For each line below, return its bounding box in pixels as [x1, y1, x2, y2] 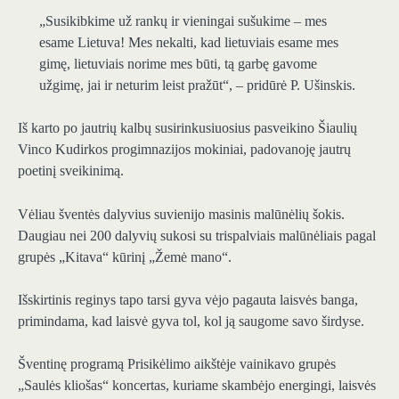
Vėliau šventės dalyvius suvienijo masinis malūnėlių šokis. [18, 206, 345, 222]
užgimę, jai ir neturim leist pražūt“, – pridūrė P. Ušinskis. [39, 77, 355, 94]
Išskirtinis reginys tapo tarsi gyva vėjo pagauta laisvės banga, [18, 291, 358, 307]
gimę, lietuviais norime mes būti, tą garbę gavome [39, 56, 317, 72]
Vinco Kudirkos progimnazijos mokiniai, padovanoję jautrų [18, 142, 351, 158]
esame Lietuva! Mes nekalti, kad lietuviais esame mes [39, 35, 338, 51]
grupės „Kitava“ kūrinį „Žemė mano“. [18, 248, 232, 265]
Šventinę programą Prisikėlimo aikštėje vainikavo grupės [18, 355, 336, 371]
